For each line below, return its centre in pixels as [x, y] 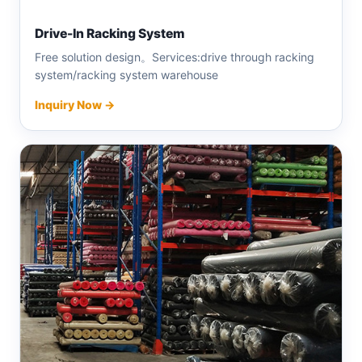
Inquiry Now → [75, 104]
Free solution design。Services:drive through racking [175, 57]
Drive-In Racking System [110, 33]
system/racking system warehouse [126, 74]
